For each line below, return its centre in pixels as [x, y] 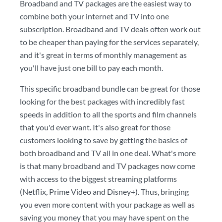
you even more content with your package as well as [107, 204]
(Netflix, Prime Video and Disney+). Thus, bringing [104, 192]
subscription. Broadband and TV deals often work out [110, 29]
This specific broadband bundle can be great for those [110, 88]
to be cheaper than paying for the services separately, [109, 42]
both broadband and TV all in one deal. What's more [108, 153]
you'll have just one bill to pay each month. [91, 68]
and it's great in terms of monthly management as [103, 55]
